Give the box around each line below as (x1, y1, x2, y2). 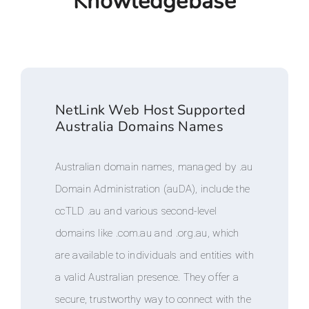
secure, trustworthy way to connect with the (55, 293, 251, 306)
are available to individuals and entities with (55, 249, 254, 261)
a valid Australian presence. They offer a (55, 271, 239, 283)
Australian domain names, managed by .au (55, 161, 253, 173)
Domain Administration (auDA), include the (55, 183, 250, 195)
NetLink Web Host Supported (55, 101, 246, 119)
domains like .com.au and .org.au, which (55, 227, 239, 239)
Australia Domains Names (55, 117, 223, 136)
